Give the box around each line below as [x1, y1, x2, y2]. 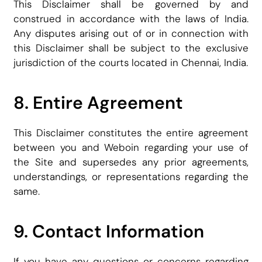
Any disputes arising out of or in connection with [13, 27, 249, 40]
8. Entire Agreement [13, 91, 184, 115]
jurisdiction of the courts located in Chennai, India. [13, 56, 249, 70]
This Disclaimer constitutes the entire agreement [13, 126, 249, 140]
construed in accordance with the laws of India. [13, 12, 249, 26]
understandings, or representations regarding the [13, 170, 249, 184]
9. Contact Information [13, 220, 205, 243]
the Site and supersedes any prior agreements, [13, 156, 249, 169]
